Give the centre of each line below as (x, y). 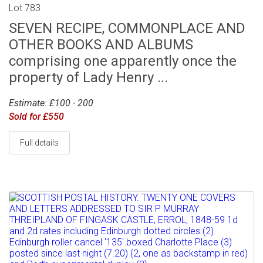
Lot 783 (25, 8)
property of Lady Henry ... (88, 77)
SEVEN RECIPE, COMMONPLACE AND (127, 28)
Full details (39, 142)
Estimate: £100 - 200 (51, 103)
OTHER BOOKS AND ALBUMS (101, 44)
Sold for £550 (36, 116)
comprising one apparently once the (123, 61)
